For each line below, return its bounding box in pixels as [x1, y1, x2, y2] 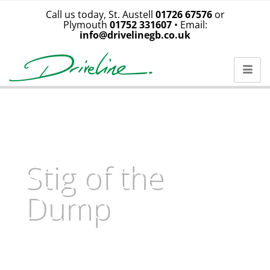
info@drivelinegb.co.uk [80, 28, 190, 42]
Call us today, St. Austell [45, 8, 155, 21]
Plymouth [63, 18, 110, 31]
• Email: [171, 18, 207, 31]
